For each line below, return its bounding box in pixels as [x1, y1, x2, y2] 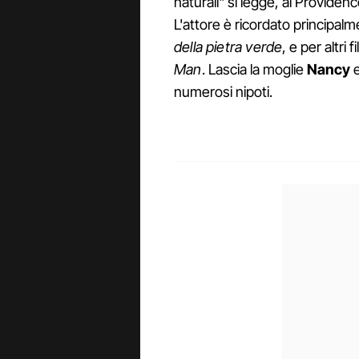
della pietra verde [174, 38, 283, 56]
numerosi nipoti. [174, 83, 272, 101]
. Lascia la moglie [201, 61, 307, 79]
